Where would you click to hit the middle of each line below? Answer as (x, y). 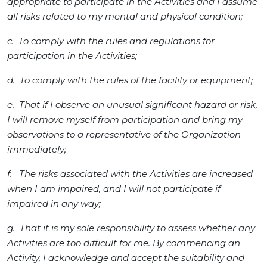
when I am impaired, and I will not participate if (114, 189)
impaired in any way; (54, 204)
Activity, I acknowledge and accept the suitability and (126, 258)
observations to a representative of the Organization (124, 134)
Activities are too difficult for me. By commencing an (124, 243)
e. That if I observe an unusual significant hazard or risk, (132, 105)
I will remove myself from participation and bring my (125, 119)
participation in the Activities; (72, 56)
